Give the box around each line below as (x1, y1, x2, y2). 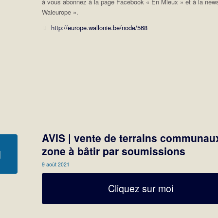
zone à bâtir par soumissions (42, 143, 186, 158)
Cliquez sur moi (108, 181, 174, 195)
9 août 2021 (42, 160, 70, 168)
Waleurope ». (42, 7, 79, 17)
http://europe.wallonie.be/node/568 (51, 22, 149, 32)
